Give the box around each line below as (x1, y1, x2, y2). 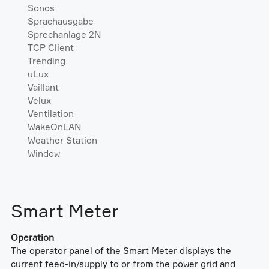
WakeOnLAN (27, 121, 81, 133)
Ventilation (27, 107, 74, 119)
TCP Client (27, 41, 74, 53)
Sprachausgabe (27, 15, 94, 27)
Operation (10, 231, 54, 243)
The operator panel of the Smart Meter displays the (10, 244, 231, 256)
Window (27, 147, 60, 159)
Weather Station (27, 134, 97, 146)
